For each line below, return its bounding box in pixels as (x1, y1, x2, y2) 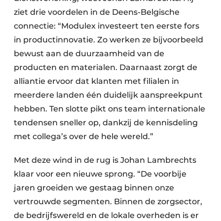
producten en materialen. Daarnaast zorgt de (14, 63, 197, 73)
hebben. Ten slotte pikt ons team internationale (14, 104, 205, 114)
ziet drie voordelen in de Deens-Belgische (14, 7, 180, 17)
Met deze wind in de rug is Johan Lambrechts (14, 155, 196, 165)
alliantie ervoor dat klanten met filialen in (14, 76, 179, 86)
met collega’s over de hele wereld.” (14, 132, 155, 142)
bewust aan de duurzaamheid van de (14, 49, 164, 59)
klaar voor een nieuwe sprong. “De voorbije (14, 169, 186, 179)
